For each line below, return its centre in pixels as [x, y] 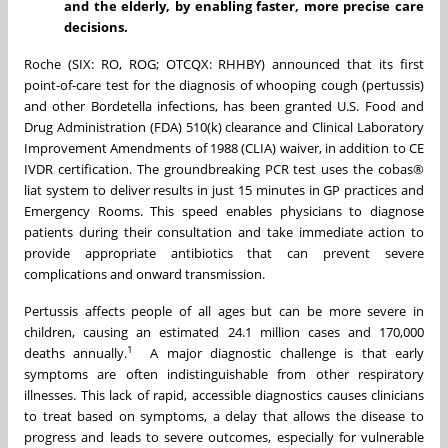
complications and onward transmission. [144, 273]
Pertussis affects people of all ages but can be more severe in [224, 310]
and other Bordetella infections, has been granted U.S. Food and [224, 105]
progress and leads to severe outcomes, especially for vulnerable [224, 436]
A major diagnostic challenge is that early [279, 352]
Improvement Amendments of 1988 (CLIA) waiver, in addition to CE [224, 147]
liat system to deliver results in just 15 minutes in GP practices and [224, 189]
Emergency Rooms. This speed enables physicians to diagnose [224, 210]
